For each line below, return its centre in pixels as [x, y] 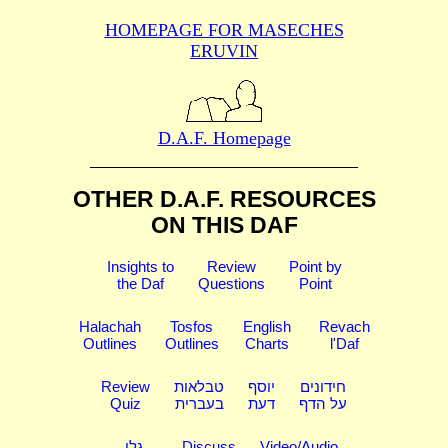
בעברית [199, 404]
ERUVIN [224, 50]
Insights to [140, 267]
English [266, 327]
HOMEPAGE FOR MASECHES [224, 29]
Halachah [109, 327]
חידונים [323, 387]
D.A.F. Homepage [224, 137]
